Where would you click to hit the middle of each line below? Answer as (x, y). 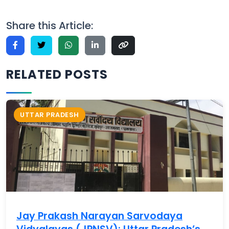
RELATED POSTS (57, 74)
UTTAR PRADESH (50, 114)
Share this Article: (50, 25)
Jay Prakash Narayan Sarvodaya (99, 216)
